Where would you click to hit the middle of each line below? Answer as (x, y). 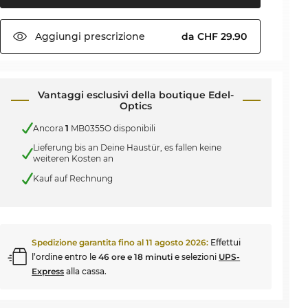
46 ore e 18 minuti (136, 256)
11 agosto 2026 (176, 242)
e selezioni (196, 256)
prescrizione (113, 36)
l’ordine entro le (65, 256)
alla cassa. (86, 271)
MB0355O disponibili (112, 128)
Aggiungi (58, 36)
